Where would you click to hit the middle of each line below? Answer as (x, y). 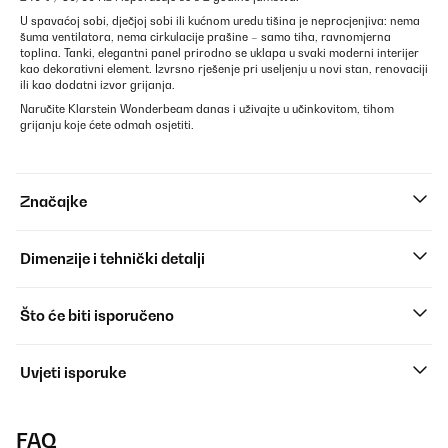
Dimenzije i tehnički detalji (112, 258)
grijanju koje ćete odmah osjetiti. (107, 125)
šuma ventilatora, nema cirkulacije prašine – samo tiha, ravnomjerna (205, 37)
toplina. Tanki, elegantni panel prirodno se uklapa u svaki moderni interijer (219, 53)
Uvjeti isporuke (73, 372)
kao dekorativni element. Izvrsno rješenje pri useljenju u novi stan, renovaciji (224, 69)
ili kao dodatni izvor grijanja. (97, 85)
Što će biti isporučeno (97, 315)
